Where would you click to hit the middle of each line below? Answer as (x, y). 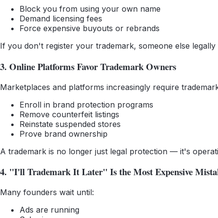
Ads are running (49, 209)
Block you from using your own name (90, 9)
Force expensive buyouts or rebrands (90, 28)
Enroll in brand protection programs (86, 104)
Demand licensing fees (61, 19)
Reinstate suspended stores (70, 124)
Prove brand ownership (64, 134)
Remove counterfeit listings (69, 114)
